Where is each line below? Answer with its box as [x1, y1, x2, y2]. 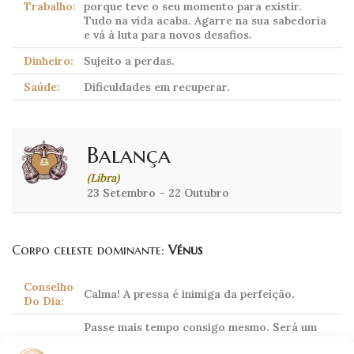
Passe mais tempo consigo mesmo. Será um [84, 320, 317, 335]
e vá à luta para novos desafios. [84, 28, 252, 43]
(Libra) [87, 171, 119, 186]
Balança [87, 141, 171, 170]
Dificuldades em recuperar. [84, 80, 230, 95]
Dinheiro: [24, 54, 73, 69]
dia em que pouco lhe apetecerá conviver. [84, 334, 307, 349]
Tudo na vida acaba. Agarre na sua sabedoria [84, 13, 326, 28]
